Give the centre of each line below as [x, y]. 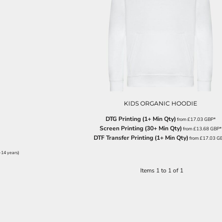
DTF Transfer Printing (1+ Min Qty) [141, 138]
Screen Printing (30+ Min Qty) [141, 128]
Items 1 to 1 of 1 [162, 171]
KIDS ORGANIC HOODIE [161, 103]
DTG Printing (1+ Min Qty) [141, 119]
